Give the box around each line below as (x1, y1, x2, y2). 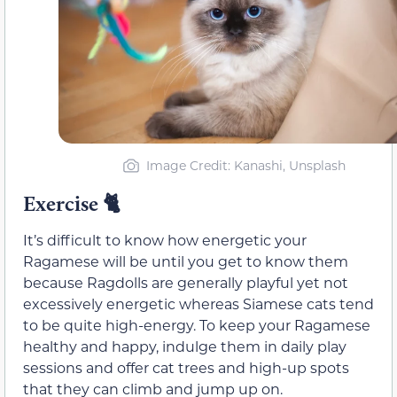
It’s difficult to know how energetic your (23, 230, 307, 250)
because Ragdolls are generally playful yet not (23, 273, 348, 292)
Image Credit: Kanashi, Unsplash (146, 157, 346, 175)
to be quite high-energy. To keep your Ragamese (23, 315, 370, 335)
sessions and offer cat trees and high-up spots (23, 358, 349, 378)
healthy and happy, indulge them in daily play (23, 337, 346, 356)
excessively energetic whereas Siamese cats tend (23, 294, 374, 314)
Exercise (23, 191, 103, 217)
